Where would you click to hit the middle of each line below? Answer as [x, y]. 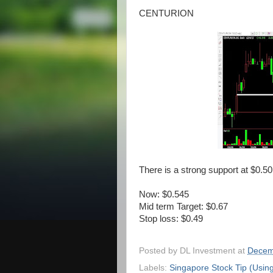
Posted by [159, 250]
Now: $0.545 [164, 194]
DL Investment [209, 250]
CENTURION [166, 13]
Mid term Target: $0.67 [183, 207]
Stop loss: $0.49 [171, 219]
